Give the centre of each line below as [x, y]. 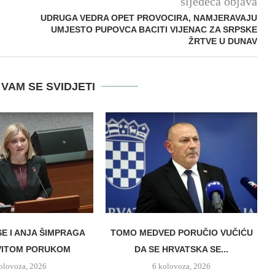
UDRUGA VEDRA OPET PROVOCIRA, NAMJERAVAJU [149, 17]
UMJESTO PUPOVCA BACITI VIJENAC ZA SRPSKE [154, 29]
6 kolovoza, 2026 [182, 266]
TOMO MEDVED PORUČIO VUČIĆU [181, 233]
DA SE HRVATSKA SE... [182, 250]
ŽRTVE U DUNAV [223, 41]
